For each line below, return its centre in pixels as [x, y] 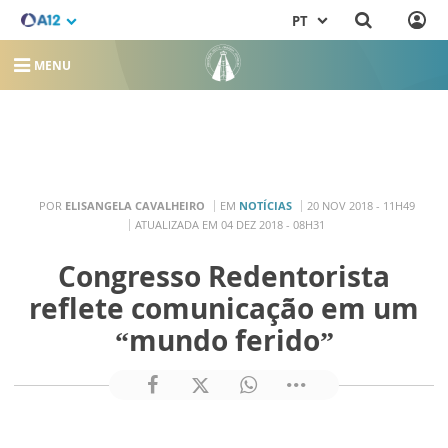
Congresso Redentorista [224, 276]
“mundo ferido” [224, 340]
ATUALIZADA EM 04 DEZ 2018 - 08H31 [229, 224]
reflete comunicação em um [224, 308]
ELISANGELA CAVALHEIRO [134, 205]
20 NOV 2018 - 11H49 [360, 205]
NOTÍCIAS [265, 205]
